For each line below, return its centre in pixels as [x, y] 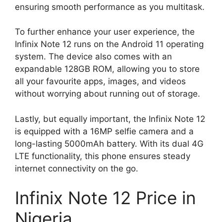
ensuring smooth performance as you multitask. [110, 7]
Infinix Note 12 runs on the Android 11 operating [109, 44]
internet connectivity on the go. [77, 168]
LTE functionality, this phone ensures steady [103, 156]
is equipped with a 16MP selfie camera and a [104, 131]
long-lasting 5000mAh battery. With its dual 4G [109, 143]
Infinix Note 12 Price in [105, 198]
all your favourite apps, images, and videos [100, 82]
